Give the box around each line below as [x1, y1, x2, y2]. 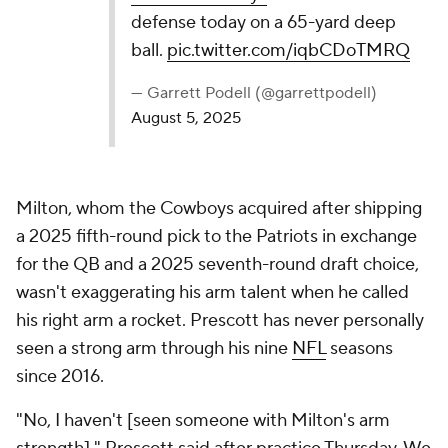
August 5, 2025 [131, 108, 242, 128]
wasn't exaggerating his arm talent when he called [16, 281, 409, 304]
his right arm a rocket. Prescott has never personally [16, 309, 424, 332]
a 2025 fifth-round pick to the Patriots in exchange [16, 225, 417, 248]
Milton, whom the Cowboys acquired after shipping [16, 197, 422, 220]
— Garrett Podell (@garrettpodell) [131, 83, 378, 103]
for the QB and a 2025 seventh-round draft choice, [16, 253, 419, 276]
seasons [326, 337, 393, 360]
